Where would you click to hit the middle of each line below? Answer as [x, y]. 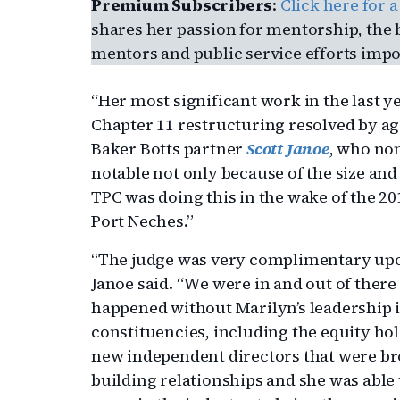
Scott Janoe [288, 149]
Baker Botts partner [169, 149]
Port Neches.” [142, 221]
